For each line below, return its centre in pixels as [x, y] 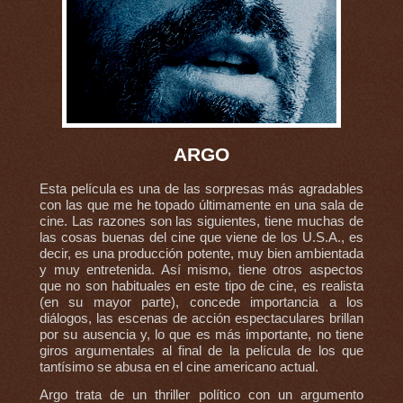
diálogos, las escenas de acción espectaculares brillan [201, 319]
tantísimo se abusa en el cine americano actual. [179, 367]
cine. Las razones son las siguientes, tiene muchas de [201, 222]
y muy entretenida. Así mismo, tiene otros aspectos [201, 270]
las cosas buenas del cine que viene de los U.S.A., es [201, 238]
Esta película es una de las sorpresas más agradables [201, 189]
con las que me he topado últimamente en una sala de [201, 206]
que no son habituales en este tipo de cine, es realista [201, 287]
